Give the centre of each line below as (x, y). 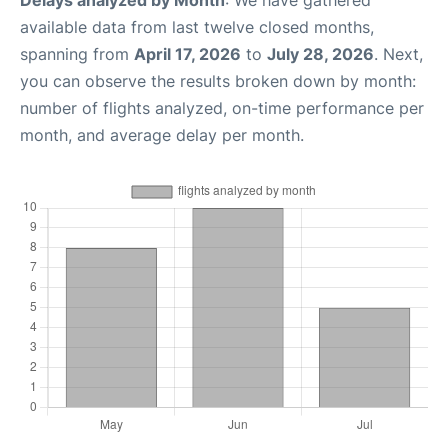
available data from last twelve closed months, (197, 27)
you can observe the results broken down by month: (218, 81)
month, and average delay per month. (162, 135)
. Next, (398, 54)
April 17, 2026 (187, 54)
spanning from (77, 54)
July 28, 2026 (320, 54)
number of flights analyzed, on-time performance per (222, 108)
